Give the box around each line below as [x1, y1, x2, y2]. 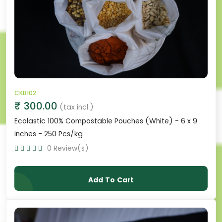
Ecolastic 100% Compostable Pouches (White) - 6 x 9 [14, 115, 197, 126]
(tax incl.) [59, 102, 94, 112]
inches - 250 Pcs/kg [14, 128, 83, 139]
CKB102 [14, 88, 36, 97]
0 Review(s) [47, 143, 89, 153]
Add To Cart [88, 174, 134, 185]
